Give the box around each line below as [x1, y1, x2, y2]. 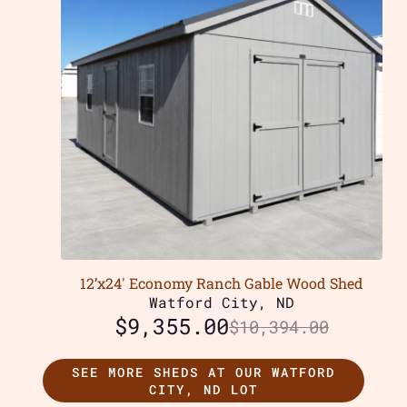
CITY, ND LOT [148, 381, 258, 399]
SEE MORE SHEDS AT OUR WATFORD [71, 363, 335, 382]
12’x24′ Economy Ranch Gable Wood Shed [79, 273, 363, 293]
